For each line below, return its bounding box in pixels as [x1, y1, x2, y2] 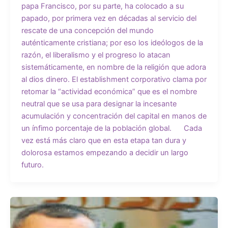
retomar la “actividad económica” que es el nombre [21, 87, 197, 97]
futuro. [21, 160, 44, 170]
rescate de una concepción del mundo [21, 26, 154, 36]
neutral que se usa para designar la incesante [21, 99, 177, 109]
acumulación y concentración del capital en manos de [21, 111, 207, 121]
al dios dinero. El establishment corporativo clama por [21, 75, 207, 84]
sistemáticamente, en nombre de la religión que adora [21, 63, 206, 72]
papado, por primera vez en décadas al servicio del [21, 14, 196, 23]
